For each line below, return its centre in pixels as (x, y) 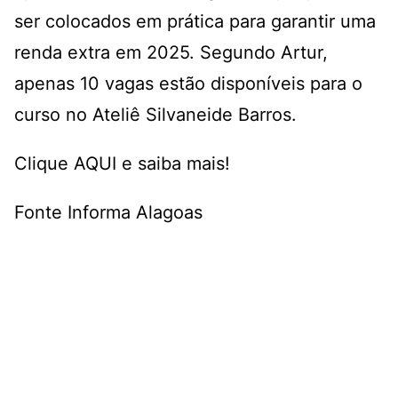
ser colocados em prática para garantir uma (195, 22)
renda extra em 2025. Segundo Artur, (171, 53)
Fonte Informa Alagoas (108, 213)
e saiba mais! (173, 164)
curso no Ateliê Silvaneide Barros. (155, 115)
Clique (44, 164)
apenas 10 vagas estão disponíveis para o (188, 84)
